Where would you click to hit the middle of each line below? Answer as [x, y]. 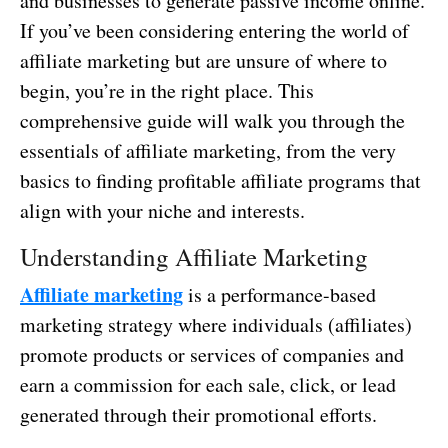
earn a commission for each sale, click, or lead [208, 384]
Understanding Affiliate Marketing [194, 256]
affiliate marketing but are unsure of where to [203, 60]
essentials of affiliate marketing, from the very [208, 150]
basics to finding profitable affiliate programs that [220, 180]
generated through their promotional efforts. [198, 414]
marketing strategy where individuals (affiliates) [216, 324]
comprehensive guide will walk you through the [212, 120]
